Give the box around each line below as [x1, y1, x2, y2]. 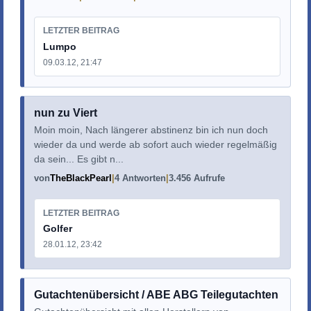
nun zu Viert [33, 107, 97, 119]
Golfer [42, 222, 72, 234]
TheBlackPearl [49, 173, 112, 184]
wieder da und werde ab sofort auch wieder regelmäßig [33, 139, 277, 151]
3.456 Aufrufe [168, 173, 225, 184]
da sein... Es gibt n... [33, 153, 124, 165]
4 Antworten [114, 173, 166, 184]
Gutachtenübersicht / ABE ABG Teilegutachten [33, 289, 278, 301]
